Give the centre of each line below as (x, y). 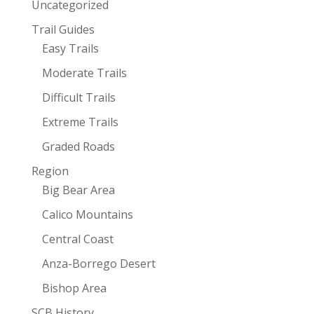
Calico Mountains (87, 215)
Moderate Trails (84, 73)
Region (50, 171)
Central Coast (77, 239)
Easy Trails (70, 49)
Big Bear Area (78, 190)
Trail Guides (63, 30)
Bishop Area (74, 288)
